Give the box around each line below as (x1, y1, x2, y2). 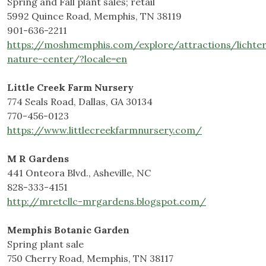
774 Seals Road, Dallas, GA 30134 (7, 96, 153, 108)
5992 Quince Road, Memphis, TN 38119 (7, 10, 182, 23)
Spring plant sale (7, 238, 84, 251)
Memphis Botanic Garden (7, 224, 129, 236)
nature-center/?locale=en (7, 53, 127, 65)
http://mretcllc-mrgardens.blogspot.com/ (7, 195, 206, 208)
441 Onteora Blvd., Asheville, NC (7, 167, 151, 179)
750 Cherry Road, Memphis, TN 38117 (7, 252, 173, 265)
